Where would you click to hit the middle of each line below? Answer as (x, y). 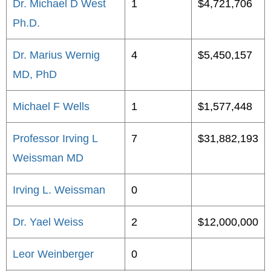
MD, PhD (35, 74)
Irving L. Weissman (59, 190)
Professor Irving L (55, 139)
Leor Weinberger (53, 254)
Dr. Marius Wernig (56, 55)
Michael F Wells (51, 106)
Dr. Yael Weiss (48, 222)
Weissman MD (48, 158)
